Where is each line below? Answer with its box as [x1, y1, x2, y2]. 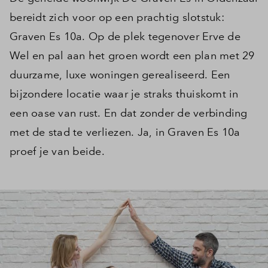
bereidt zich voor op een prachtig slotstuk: [10, 10, 224, 24]
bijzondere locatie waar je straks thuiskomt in [10, 87, 239, 100]
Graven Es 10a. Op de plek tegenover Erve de [10, 29, 240, 43]
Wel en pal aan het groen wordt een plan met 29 [10, 48, 255, 62]
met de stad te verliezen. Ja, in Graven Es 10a [10, 125, 240, 139]
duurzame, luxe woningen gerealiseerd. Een [10, 68, 230, 81]
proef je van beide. [10, 144, 105, 158]
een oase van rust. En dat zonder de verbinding [10, 106, 248, 120]
